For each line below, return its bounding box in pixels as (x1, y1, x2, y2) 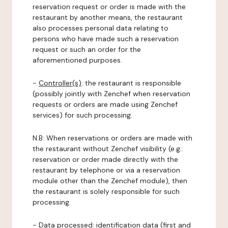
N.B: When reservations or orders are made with (33, 133, 192, 142)
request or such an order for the (33, 45, 141, 54)
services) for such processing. (33, 110, 132, 120)
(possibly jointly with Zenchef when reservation (33, 89, 190, 98)
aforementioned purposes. (33, 55, 122, 65)
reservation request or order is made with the (33, 2, 186, 11)
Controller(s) (39, 78, 81, 88)
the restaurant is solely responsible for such (33, 187, 180, 196)
